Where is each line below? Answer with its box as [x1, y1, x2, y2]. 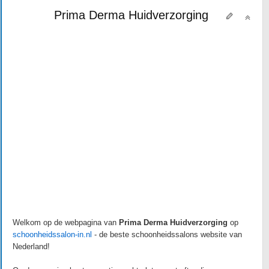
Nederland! [13, 242, 52, 251]
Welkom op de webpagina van [13, 218, 119, 227]
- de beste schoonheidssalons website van [92, 230, 242, 239]
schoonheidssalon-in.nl [13, 230, 92, 239]
